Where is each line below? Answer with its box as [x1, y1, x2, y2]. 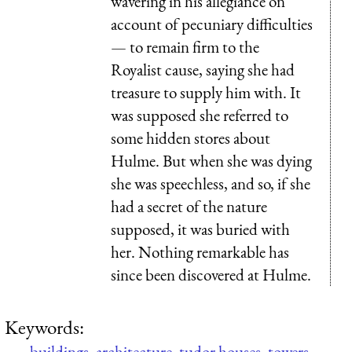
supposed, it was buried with [111, 218, 290, 240]
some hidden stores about [111, 126, 270, 148]
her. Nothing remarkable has [111, 240, 289, 262]
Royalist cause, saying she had [111, 58, 295, 80]
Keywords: [5, 313, 84, 339]
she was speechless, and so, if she [111, 172, 310, 194]
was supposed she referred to [111, 104, 288, 126]
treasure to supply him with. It [111, 81, 301, 103]
